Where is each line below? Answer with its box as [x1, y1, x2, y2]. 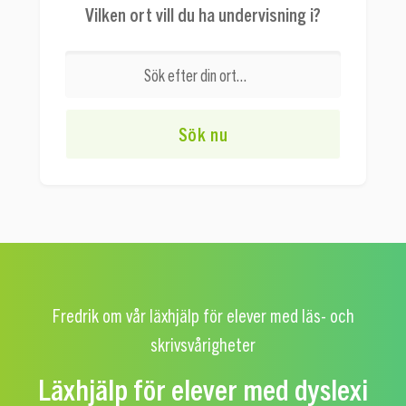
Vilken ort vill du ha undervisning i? [85, 2, 321, 25]
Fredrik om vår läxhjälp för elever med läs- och [52, 304, 354, 327]
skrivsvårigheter [150, 333, 256, 356]
